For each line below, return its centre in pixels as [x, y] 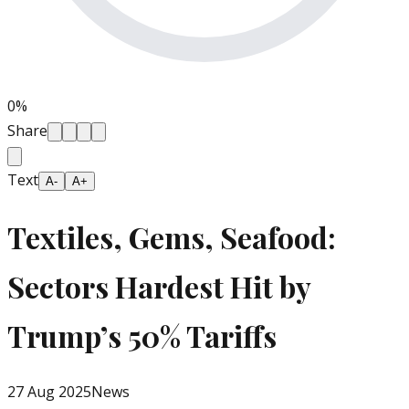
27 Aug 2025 [49, 392]
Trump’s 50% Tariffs [142, 335]
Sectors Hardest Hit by [159, 286]
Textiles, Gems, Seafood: [172, 236]
